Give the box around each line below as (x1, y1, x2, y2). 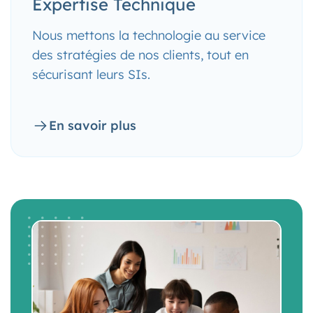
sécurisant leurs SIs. (32, 66, 150, 82)
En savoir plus (49, 117, 136, 133)
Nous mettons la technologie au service (32, 27, 265, 43)
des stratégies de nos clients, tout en (32, 47, 249, 63)
